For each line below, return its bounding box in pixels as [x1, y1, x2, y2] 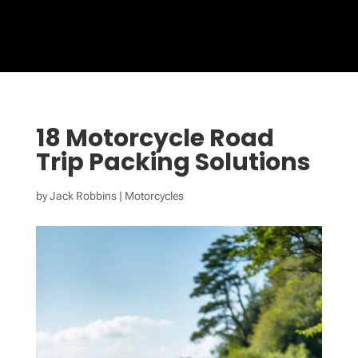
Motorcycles [124, 189, 184, 202]
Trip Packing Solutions [35, 145, 311, 179]
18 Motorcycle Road [35, 121, 274, 155]
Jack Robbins [49, 189, 117, 202]
